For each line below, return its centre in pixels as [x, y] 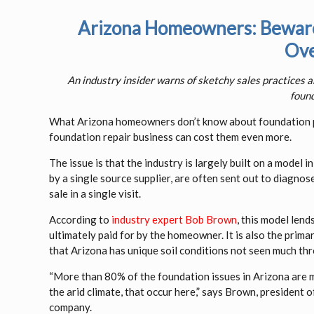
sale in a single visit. [95, 193]
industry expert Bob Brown [175, 219]
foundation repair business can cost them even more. [171, 137]
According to [81, 219]
